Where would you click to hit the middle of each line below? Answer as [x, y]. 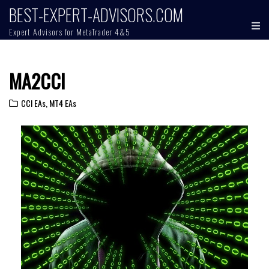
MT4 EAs [63, 103]
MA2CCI [37, 81]
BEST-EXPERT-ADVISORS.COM [96, 15]
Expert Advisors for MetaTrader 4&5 [70, 32]
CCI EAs [33, 103]
